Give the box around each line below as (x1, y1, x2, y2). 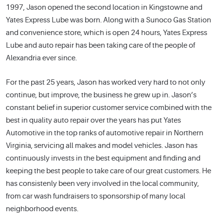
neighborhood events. (6, 204, 78, 213)
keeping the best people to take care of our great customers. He (6, 166, 211, 175)
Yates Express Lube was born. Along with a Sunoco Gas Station (6, 16, 211, 25)
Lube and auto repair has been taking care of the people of (6, 41, 195, 50)
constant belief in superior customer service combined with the (6, 103, 212, 112)
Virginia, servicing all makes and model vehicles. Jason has (6, 141, 198, 150)
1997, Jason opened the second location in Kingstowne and (6, 3, 202, 12)
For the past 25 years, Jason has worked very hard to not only (6, 78, 205, 87)
